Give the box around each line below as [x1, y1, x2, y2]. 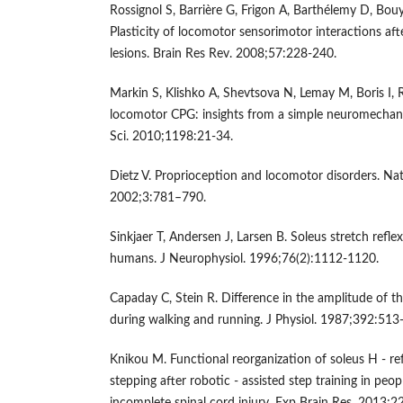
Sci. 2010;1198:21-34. [110, 130, 233, 144]
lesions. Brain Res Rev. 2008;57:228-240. [110, 48, 336, 61]
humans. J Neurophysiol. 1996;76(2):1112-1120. [110, 253, 379, 266]
